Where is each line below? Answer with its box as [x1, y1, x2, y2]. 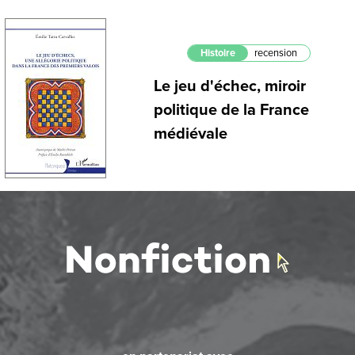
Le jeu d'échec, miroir [154, 77, 306, 97]
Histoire [200, 47, 235, 60]
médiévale [154, 124, 227, 144]
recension [254, 47, 297, 60]
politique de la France [154, 101, 309, 120]
